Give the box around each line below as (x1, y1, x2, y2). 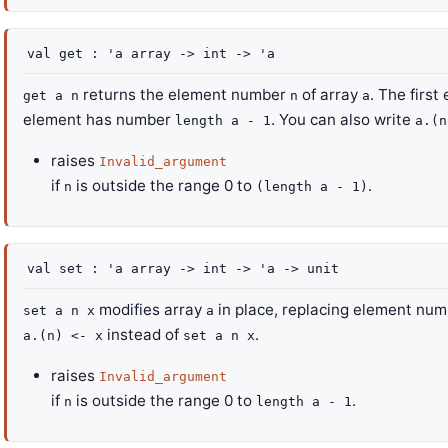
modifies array (95, 300, 206, 319)
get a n (23, 88, 79, 103)
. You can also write (271, 110, 415, 129)
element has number (23, 110, 175, 129)
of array (298, 85, 362, 104)
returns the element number (79, 85, 290, 104)
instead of (103, 325, 183, 344)
